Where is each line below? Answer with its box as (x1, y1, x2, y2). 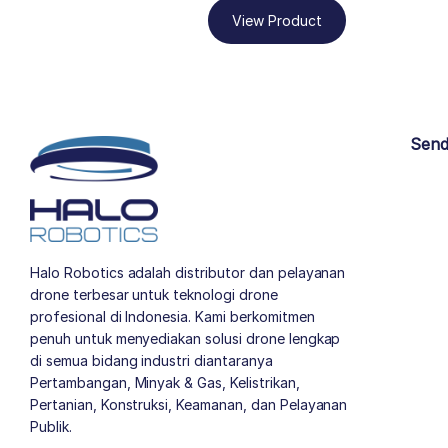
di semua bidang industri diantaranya (30, 352, 273, 370)
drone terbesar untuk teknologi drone (30, 286, 278, 304)
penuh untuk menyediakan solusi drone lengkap (30, 330, 341, 348)
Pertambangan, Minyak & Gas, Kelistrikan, (30, 374, 300, 392)
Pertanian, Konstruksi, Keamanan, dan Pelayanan (30, 396, 348, 414)
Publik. (30, 418, 72, 436)
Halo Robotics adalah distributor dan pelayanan (30, 264, 346, 282)
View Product (231, 11, 322, 29)
